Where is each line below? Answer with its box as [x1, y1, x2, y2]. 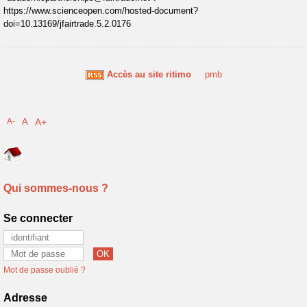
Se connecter [3, 212, 73, 224]
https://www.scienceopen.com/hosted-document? [3, 5, 198, 16]
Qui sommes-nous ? [3, 182, 108, 194]
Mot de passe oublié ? [3, 265, 86, 275]
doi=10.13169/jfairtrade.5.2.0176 [3, 19, 131, 29]
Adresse [3, 292, 47, 304]
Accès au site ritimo [106, 69, 191, 79]
